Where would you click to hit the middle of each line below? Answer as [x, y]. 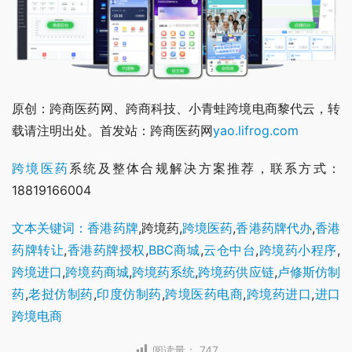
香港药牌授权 [106, 250]
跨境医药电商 [203, 294]
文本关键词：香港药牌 [75, 228]
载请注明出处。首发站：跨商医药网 [112, 131]
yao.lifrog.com [256, 131]
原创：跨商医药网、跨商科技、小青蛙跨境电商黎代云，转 [176, 109]
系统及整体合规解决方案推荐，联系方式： [205, 169]
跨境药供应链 [236, 272]
